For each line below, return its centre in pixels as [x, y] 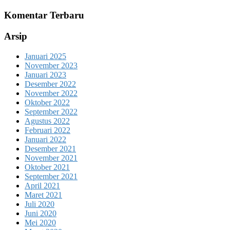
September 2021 [51, 176]
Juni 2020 [41, 213]
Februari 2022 [47, 130]
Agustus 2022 [47, 121]
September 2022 [51, 111]
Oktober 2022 [47, 102]
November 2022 [51, 93]
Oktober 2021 [47, 167]
